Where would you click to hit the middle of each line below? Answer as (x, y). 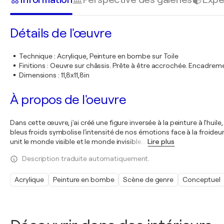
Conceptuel (202, 179)
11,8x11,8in (75, 75)
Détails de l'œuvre (61, 33)
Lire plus (161, 141)
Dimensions (38, 75)
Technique (36, 56)
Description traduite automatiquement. (86, 158)
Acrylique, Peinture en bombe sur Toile (118, 56)
